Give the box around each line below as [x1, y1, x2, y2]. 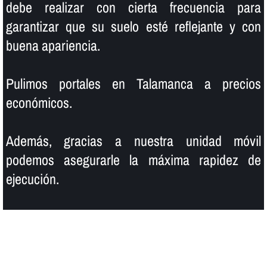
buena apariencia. [5, 35, 100, 55]
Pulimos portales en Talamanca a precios [5, 73, 262, 93]
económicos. [5, 92, 72, 112]
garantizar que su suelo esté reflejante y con [5, 16, 262, 36]
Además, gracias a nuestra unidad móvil [5, 131, 262, 150]
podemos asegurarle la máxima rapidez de [5, 150, 262, 169]
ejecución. [5, 169, 59, 188]
